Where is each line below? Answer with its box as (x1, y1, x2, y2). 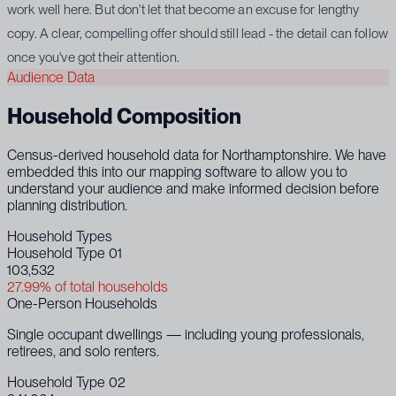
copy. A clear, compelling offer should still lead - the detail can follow (7, 25, 389, 42)
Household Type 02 (7, 373, 126, 391)
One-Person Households (7, 294, 157, 312)
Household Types (7, 227, 112, 245)
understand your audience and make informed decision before (7, 179, 379, 197)
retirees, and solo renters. (7, 342, 159, 360)
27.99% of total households (7, 278, 168, 295)
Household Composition (7, 103, 241, 130)
